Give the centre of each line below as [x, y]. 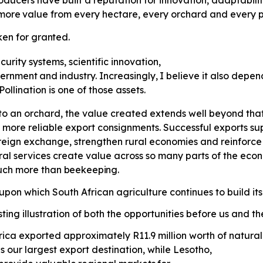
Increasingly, [128, 76]
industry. [78, 76]
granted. [49, 37]
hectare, [121, 14]
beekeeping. [92, 170]
